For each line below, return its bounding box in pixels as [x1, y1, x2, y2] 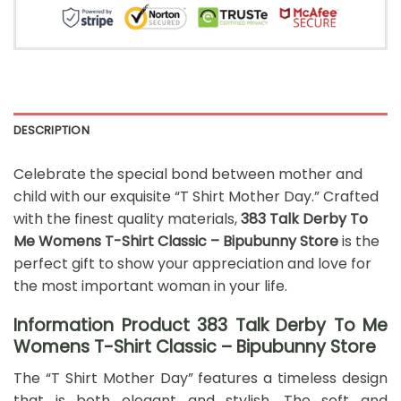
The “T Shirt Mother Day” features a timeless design [13, 368, 388, 389]
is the [338, 230, 380, 252]
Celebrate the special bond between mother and [13, 163, 363, 184]
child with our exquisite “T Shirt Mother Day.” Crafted [13, 185, 379, 207]
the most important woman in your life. [13, 275, 287, 296]
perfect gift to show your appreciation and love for [13, 252, 371, 274]
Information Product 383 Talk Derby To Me [13, 313, 388, 338]
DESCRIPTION [13, 122, 90, 138]
